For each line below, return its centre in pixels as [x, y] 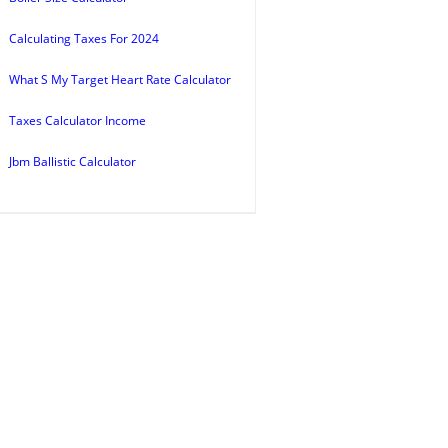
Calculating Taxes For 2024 [84, 38]
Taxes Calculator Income [77, 120]
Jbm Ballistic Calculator [72, 161]
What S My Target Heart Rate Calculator [120, 79]
